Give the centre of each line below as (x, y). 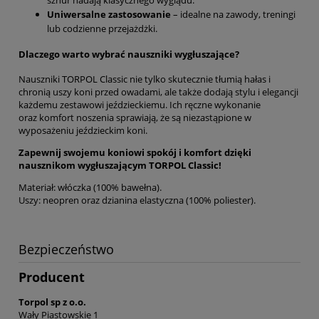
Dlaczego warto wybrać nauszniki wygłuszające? (129, 54)
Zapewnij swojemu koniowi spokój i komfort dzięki (135, 153)
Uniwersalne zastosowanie (109, 14)
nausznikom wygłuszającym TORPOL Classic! (120, 166)
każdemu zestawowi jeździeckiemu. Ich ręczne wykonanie (140, 105)
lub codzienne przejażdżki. (102, 28)
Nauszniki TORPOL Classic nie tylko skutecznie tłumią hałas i (145, 79)
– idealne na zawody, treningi (233, 14)
